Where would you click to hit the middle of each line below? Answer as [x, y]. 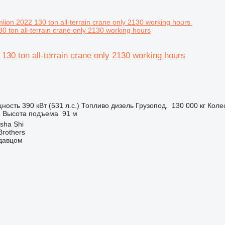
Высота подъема [30, 114]
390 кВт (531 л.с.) [50, 105]
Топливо [95, 105]
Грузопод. [151, 105]
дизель [122, 105]
